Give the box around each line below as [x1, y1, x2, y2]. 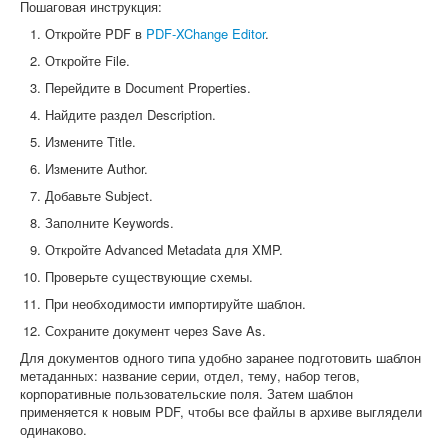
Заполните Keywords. [45, 213, 174, 233]
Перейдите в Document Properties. [45, 78, 251, 98]
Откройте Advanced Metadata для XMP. [45, 240, 283, 260]
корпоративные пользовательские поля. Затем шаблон [20, 384, 353, 404]
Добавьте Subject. [45, 186, 153, 206]
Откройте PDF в [45, 24, 146, 44]
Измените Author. [45, 159, 148, 179]
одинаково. [20, 420, 87, 440]
